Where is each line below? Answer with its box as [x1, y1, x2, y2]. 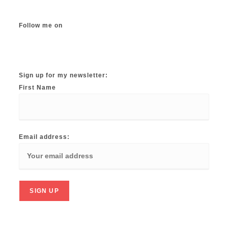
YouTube [67, 43, 100, 51]
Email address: [19, 133, 70, 141]
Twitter [55, 43, 80, 51]
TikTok [31, 43, 54, 51]
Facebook [43, 43, 79, 51]
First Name [19, 84, 56, 92]
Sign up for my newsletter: [19, 72, 108, 79]
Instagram [18, 43, 56, 51]
